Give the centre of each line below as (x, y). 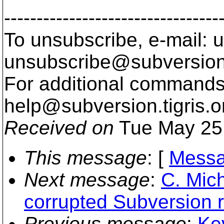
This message (85, 158)
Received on (59, 128)
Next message (87, 180)
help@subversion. (83, 106)
